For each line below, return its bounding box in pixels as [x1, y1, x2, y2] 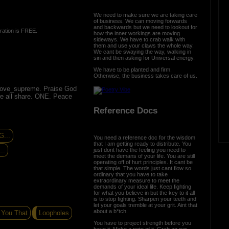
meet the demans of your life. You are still [93, 152, 195, 159]
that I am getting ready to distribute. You [93, 140, 191, 147]
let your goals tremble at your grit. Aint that [93, 201, 197, 208]
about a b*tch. [93, 208, 129, 214]
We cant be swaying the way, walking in [93, 48, 191, 55]
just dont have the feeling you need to [93, 146, 186, 153]
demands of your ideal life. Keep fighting [93, 183, 191, 190]
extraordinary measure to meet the [93, 177, 179, 184]
